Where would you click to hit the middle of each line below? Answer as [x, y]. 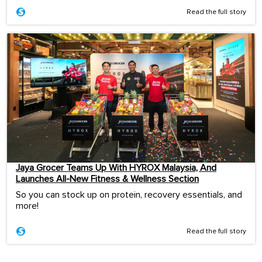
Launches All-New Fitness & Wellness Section [107, 179]
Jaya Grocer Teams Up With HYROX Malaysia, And [116, 168]
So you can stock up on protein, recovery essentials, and [129, 195]
